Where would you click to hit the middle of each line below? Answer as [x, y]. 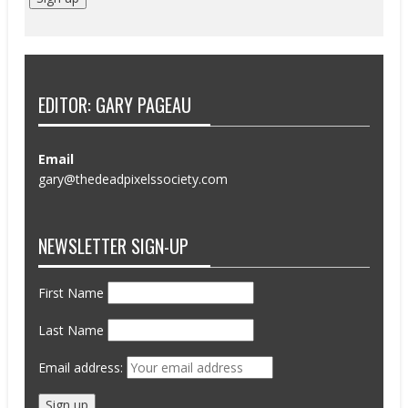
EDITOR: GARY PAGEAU [115, 104]
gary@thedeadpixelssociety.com [133, 178]
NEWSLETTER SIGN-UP [114, 246]
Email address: [83, 368]
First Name [71, 293]
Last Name [71, 331]
